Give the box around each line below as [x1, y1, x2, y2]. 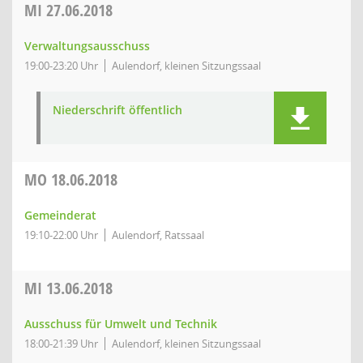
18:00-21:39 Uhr [24, 336, 98, 351]
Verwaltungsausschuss [24, 38, 150, 53]
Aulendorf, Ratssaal [112, 228, 204, 242]
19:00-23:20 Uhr [24, 58, 98, 73]
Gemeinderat [24, 207, 96, 223]
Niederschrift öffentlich [53, 102, 182, 117]
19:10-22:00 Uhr [24, 228, 98, 242]
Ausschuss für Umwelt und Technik [24, 316, 217, 331]
